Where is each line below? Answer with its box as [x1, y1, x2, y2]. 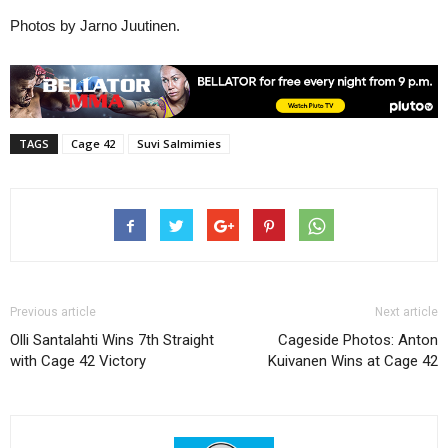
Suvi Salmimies [137, 135, 221, 151]
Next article [375, 304, 438, 319]
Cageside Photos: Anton [278, 330, 438, 349]
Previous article [10, 304, 96, 319]
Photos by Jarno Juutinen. [10, 16, 180, 34]
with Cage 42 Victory [10, 351, 146, 370]
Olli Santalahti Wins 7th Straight [10, 330, 214, 349]
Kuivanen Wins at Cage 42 [268, 351, 438, 370]
